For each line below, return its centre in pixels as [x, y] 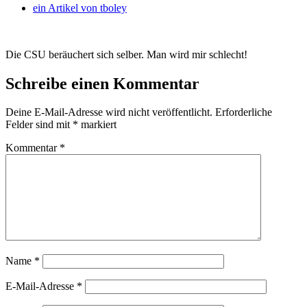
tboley [112, 8]
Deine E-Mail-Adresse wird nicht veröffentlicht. [109, 112]
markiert [97, 125]
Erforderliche [244, 112]
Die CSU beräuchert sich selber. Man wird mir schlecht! [126, 54]
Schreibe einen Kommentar [102, 83]
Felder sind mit [39, 125]
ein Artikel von [65, 8]
